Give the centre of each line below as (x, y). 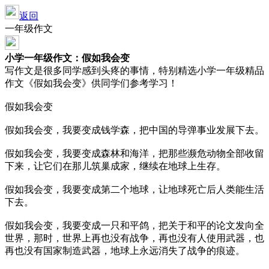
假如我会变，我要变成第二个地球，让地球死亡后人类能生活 (134, 189)
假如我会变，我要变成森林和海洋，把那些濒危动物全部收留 (134, 153)
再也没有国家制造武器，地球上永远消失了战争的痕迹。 (125, 251)
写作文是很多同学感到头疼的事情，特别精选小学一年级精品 (134, 71)
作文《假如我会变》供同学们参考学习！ (91, 83)
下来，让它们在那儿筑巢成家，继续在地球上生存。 (115, 166)
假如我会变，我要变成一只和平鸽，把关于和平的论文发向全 (134, 225)
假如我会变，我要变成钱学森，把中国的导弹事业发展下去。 (134, 130)
